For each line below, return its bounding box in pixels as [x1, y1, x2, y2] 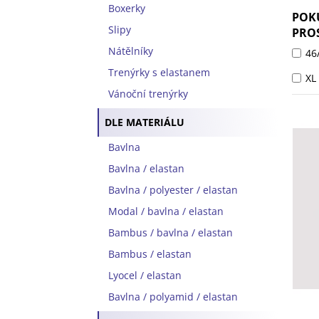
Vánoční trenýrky [108, 87, 188, 100]
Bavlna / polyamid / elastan [108, 290, 238, 303]
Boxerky [108, 1, 145, 15]
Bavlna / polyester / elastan [108, 183, 238, 197]
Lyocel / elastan [108, 268, 182, 282]
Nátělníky [108, 44, 153, 58]
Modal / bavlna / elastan [108, 204, 224, 218]
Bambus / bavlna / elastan [108, 226, 233, 239]
